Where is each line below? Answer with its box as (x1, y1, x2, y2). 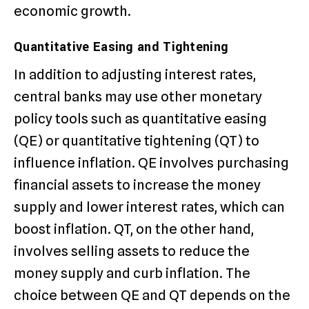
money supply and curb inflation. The (14, 265, 250, 282)
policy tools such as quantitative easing (14, 110, 267, 128)
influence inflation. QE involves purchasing (14, 154, 289, 172)
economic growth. (14, 3, 131, 20)
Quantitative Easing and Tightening (14, 38, 229, 57)
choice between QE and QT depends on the (14, 287, 290, 304)
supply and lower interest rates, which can (14, 199, 285, 216)
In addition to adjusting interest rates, (14, 66, 256, 83)
